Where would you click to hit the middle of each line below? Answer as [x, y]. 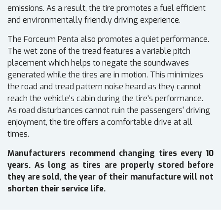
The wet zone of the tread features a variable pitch [99, 51]
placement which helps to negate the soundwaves [98, 63]
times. [18, 134]
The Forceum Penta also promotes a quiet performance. [108, 39]
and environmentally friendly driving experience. [94, 20]
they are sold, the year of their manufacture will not [110, 177]
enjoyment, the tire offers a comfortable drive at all [100, 122]
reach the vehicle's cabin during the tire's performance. [105, 99]
